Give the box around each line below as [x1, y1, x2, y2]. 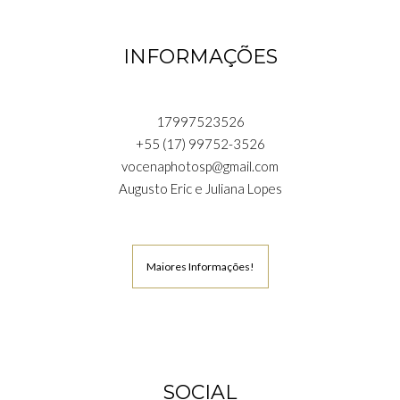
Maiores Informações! [146, 259, 254, 273]
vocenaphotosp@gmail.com [121, 157, 279, 174]
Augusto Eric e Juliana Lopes [118, 179, 282, 196]
